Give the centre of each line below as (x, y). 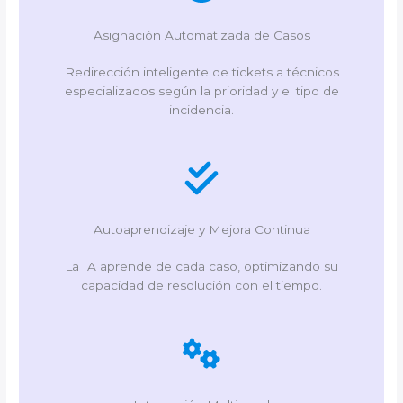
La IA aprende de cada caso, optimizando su (201, 267)
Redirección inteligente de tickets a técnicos (201, 72)
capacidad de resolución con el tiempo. (201, 286)
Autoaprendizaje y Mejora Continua (201, 230)
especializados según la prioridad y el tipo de (201, 91)
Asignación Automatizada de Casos (201, 36)
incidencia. (201, 110)
